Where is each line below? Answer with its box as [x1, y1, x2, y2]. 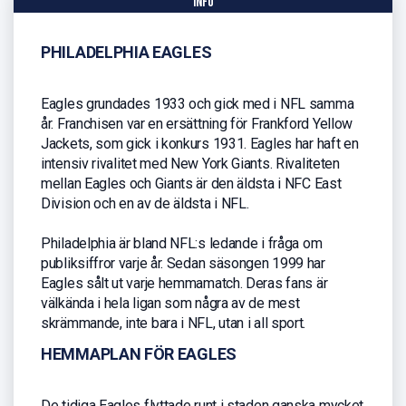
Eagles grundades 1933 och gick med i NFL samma [41, 94, 354, 112]
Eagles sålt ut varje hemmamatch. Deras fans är [41, 274, 328, 292]
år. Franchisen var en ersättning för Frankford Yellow [41, 114, 353, 132]
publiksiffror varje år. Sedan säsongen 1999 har [41, 254, 325, 272]
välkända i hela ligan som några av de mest [41, 294, 300, 312]
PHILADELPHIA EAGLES [41, 42, 212, 62]
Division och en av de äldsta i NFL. [41, 194, 249, 212]
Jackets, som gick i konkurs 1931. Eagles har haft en [41, 134, 359, 152]
